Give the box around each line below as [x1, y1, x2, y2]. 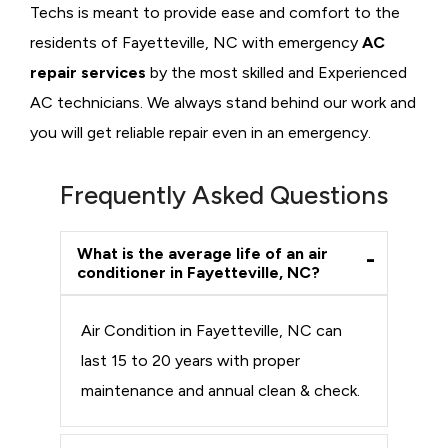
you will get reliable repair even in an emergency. [30, 122, 371, 142]
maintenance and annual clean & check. [81, 380, 360, 400]
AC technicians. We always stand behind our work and [30, 92, 416, 112]
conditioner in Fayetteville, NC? [77, 262, 320, 282]
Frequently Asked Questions [60, 178, 388, 211]
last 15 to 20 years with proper [81, 350, 300, 370]
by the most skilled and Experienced [146, 62, 407, 82]
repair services [30, 62, 146, 82]
